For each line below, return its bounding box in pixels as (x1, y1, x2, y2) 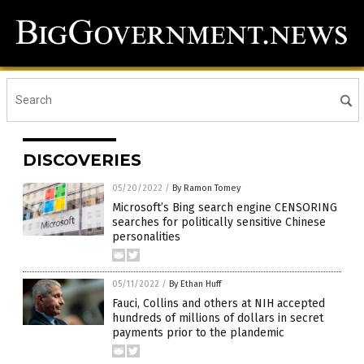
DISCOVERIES (23, 150, 141, 171)
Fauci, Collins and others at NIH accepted (112, 297, 325, 311)
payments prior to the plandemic (112, 326, 284, 340)
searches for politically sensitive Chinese (112, 215, 326, 230)
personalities (112, 230, 180, 245)
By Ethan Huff (169, 279, 221, 290)
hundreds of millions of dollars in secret (112, 311, 323, 326)
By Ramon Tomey (172, 183, 240, 194)
